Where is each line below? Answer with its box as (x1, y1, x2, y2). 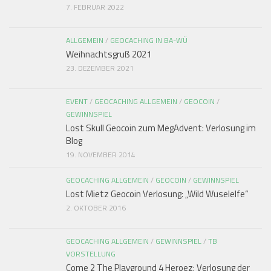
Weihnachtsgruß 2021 (66, 47, 151, 61)
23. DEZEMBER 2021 (66, 62, 134, 74)
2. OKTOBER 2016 (66, 201, 126, 214)
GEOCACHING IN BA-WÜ (110, 34, 188, 46)
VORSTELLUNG (66, 247, 116, 260)
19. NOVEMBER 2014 (66, 148, 135, 160)
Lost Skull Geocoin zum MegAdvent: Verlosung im (66, 120, 256, 135)
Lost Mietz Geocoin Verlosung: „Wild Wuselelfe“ (66, 186, 249, 201)
